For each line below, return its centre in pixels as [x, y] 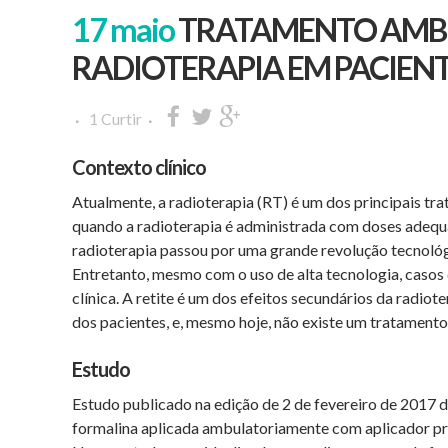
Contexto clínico [139, 167]
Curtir [120, 119]
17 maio [123, 30]
